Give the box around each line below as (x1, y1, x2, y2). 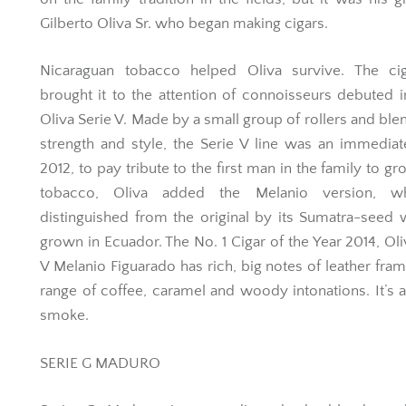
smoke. (40, 307, 89, 324)
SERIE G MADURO (40, 354, 160, 372)
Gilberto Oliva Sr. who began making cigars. (40, 14, 328, 32)
